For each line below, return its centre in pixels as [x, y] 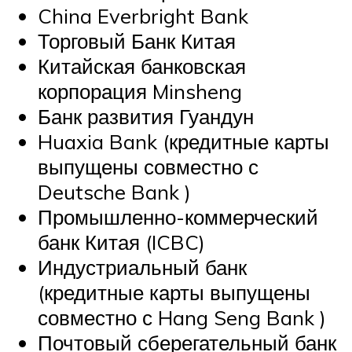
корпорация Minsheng [140, 92]
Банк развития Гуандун [146, 117]
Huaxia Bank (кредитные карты [183, 142]
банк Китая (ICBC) [121, 242]
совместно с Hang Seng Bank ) [182, 318]
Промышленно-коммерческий [178, 217]
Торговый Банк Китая [137, 41]
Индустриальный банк [142, 268]
